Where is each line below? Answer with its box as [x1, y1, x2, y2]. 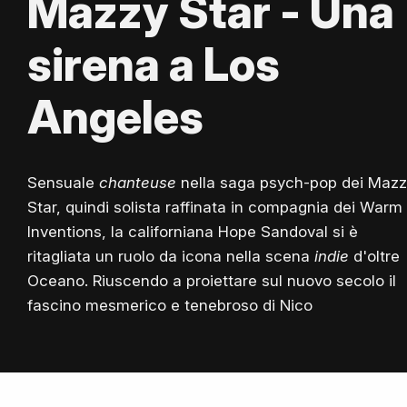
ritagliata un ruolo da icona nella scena [27, 247, 314, 266]
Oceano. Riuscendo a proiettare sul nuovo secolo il [27, 272, 396, 291]
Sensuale [27, 174, 99, 193]
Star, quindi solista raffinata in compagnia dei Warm [27, 198, 402, 217]
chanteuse [99, 174, 176, 193]
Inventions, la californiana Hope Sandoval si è [27, 223, 358, 242]
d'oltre [349, 247, 400, 266]
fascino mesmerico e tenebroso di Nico [27, 296, 313, 315]
